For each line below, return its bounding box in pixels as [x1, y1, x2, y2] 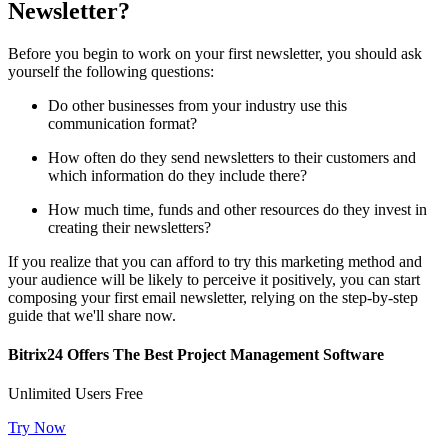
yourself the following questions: [8, 62, 214, 80]
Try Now [8, 419, 66, 437]
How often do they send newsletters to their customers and [48, 148, 416, 166]
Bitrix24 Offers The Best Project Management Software [8, 345, 384, 363]
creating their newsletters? [48, 218, 211, 236]
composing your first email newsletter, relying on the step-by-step [8, 288, 418, 306]
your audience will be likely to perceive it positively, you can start [8, 270, 420, 288]
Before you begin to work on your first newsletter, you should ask [8, 44, 422, 62]
